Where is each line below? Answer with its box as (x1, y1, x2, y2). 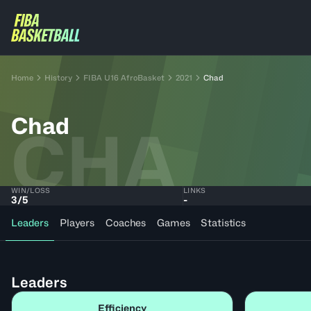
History (44, 73, 72, 83)
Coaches (106, 217, 146, 228)
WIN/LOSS (11, 186, 51, 194)
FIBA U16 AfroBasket (83, 73, 165, 83)
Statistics (201, 217, 246, 228)
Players (60, 217, 95, 228)
